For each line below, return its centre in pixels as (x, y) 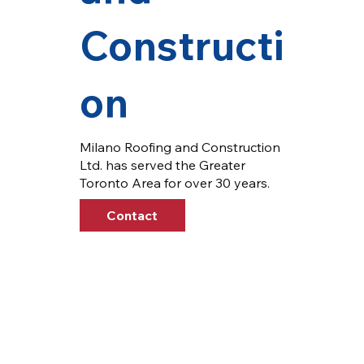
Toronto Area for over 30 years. (176, 182)
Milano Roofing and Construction (180, 147)
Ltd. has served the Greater (162, 165)
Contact (132, 215)
